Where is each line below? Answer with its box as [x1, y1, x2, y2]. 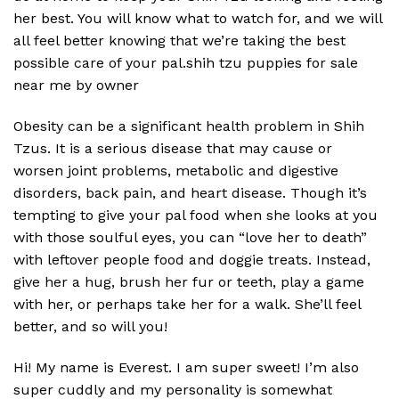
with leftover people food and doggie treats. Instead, [13, 250, 370, 268]
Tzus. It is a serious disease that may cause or [13, 139, 332, 157]
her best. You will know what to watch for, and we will [13, 9, 382, 27]
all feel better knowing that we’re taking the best [13, 31, 346, 49]
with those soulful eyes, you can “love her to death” [13, 228, 367, 246]
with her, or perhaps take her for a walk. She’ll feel [13, 295, 361, 313]
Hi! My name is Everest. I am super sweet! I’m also [13, 358, 359, 376]
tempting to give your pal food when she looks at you [13, 206, 378, 224]
